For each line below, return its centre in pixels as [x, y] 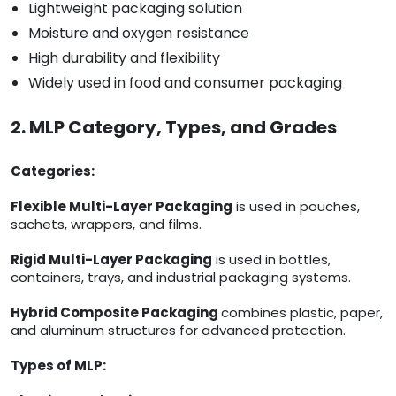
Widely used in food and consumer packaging [185, 83]
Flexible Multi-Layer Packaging [122, 207]
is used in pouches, [296, 207]
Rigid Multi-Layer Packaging [111, 260]
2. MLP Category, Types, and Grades [174, 128]
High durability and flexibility [124, 58]
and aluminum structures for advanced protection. [178, 331]
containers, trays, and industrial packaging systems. [181, 278]
